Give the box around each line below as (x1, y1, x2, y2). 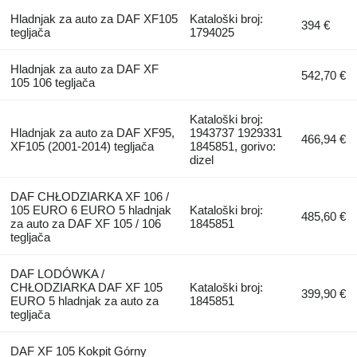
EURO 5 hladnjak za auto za (10, 293, 159, 308)
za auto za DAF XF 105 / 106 (10, 216, 161, 230)
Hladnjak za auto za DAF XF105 (10, 11, 178, 25)
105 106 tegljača (10, 75, 95, 89)
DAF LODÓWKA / (10, 266, 104, 280)
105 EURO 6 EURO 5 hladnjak (10, 202, 171, 217)
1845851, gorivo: (190, 139, 277, 153)
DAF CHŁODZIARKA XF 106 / (10, 189, 169, 203)
